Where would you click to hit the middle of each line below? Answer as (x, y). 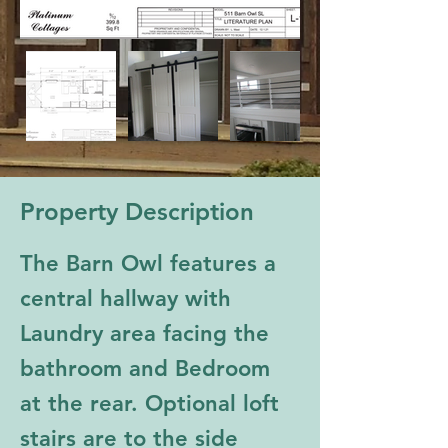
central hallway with (129, 298)
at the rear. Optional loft (153, 403)
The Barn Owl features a (151, 263)
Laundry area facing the (148, 333)
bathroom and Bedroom (148, 368)
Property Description (137, 211)
